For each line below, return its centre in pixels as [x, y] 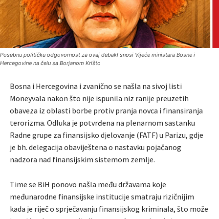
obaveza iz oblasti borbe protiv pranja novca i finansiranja [106, 111]
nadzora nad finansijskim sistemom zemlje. [82, 160]
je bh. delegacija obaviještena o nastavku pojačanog [96, 147]
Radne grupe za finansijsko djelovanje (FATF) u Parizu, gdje [107, 135]
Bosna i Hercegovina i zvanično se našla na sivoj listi [96, 86]
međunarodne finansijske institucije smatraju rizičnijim [102, 197]
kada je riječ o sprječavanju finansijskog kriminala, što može [109, 209]
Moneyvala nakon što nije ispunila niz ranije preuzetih [99, 99]
